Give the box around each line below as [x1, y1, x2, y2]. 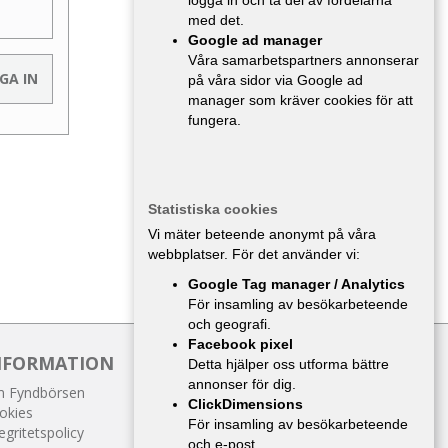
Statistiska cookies [148, 201, 278, 217]
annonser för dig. [188, 376, 296, 392]
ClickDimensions [188, 396, 303, 412]
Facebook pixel [188, 336, 293, 352]
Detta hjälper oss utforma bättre [188, 356, 389, 372]
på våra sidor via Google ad [188, 72, 363, 88]
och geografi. [188, 316, 271, 332]
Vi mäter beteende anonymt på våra [148, 226, 376, 242]
